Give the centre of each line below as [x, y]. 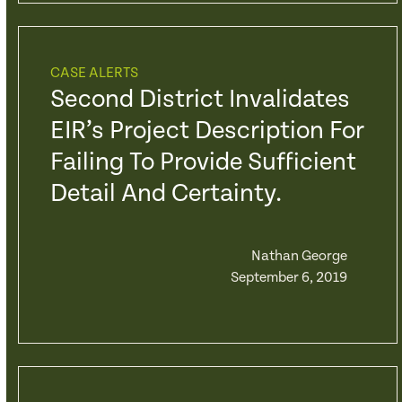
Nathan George [299, 256]
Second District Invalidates [200, 100]
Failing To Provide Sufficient [203, 162]
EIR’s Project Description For [207, 131]
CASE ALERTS [94, 73]
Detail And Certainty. [166, 194]
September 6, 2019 [288, 278]
